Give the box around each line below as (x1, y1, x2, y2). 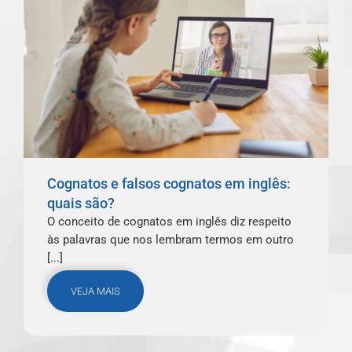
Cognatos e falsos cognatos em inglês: (47, 175, 291, 192)
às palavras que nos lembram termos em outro (47, 233, 294, 247)
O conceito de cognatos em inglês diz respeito (47, 214, 291, 229)
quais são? (47, 195, 115, 212)
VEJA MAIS (71, 285, 120, 298)
